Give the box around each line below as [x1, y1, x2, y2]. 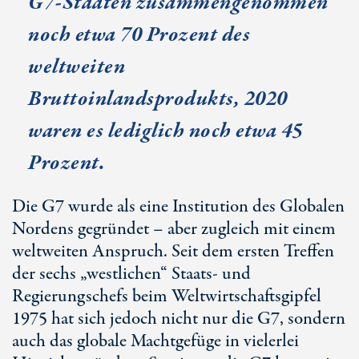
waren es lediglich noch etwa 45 [28, 116, 303, 146]
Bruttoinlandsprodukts [28, 84, 234, 114]
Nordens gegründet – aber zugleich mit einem [12, 216, 336, 242]
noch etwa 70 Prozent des [28, 20, 250, 50]
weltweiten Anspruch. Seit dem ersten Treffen [12, 239, 334, 264]
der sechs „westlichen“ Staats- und [12, 261, 251, 287]
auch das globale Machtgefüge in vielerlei [12, 329, 299, 354]
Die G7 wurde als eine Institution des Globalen [12, 194, 345, 220]
